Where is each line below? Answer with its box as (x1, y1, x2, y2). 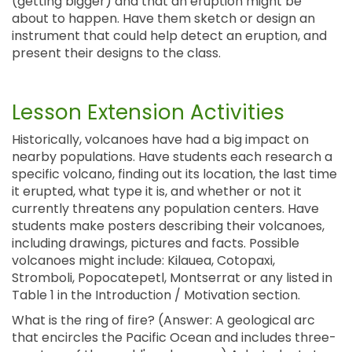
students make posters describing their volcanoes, (12, 217, 324, 236)
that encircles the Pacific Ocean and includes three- (12, 328, 336, 347)
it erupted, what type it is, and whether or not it (12, 182, 302, 201)
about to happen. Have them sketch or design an (12, 9, 315, 28)
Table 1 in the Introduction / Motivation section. (12, 286, 300, 305)
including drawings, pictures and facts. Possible (12, 234, 299, 253)
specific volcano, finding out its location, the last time (12, 165, 337, 184)
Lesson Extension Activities (12, 98, 284, 127)
